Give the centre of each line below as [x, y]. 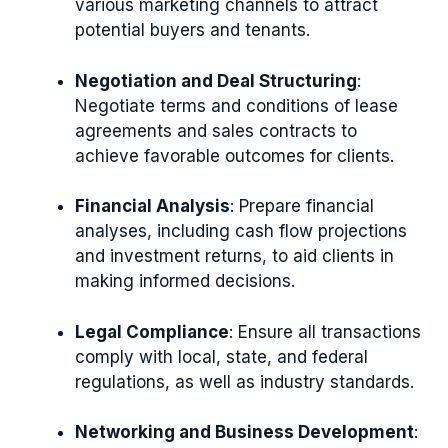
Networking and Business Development [244, 432]
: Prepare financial [302, 206]
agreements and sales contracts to [216, 130]
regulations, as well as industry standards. [244, 381]
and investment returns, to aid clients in [234, 256]
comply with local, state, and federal [221, 356]
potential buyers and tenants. [192, 30]
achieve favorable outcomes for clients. [234, 155]
